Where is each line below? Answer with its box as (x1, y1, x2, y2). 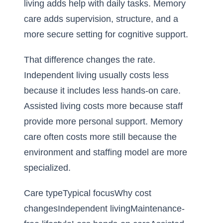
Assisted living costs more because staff (24, 101, 183, 111)
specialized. (24, 163, 71, 173)
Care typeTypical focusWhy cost (24, 188, 151, 198)
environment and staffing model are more (24, 147, 187, 157)
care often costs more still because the (24, 132, 177, 142)
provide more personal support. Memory (24, 116, 183, 126)
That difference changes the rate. (24, 55, 155, 65)
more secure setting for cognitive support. (24, 29, 188, 39)
